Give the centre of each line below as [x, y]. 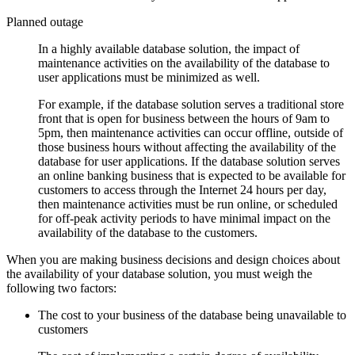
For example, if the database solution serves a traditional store [191, 104]
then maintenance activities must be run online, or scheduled [188, 204]
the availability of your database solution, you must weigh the [159, 273]
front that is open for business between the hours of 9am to [184, 118]
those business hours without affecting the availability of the [187, 147]
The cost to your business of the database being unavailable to [192, 315]
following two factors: [61, 288]
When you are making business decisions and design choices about [173, 259]
